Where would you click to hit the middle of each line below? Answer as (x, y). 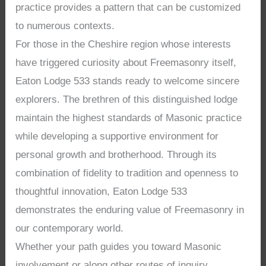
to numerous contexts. (65, 26)
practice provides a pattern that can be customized (128, 8)
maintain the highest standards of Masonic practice (129, 118)
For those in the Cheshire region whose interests (123, 45)
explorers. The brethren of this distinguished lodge (127, 100)
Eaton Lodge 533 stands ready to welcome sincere (128, 81)
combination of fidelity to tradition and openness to (127, 173)
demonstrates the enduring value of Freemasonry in (130, 210)
